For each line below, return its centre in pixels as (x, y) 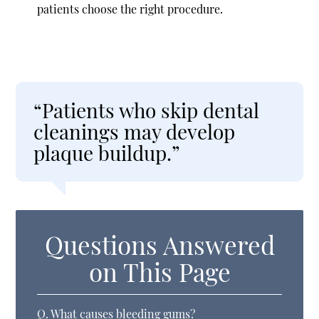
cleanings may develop (135, 131)
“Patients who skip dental (147, 110)
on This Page (159, 271)
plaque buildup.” (107, 152)
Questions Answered (159, 244)
